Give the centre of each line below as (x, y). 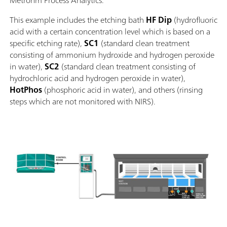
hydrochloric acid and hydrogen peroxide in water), (98, 78)
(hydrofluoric (195, 20)
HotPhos (26, 90)
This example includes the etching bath (78, 20)
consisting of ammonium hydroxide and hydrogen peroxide (112, 55)
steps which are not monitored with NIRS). (84, 102)
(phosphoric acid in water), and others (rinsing (122, 90)
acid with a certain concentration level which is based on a (110, 32)
